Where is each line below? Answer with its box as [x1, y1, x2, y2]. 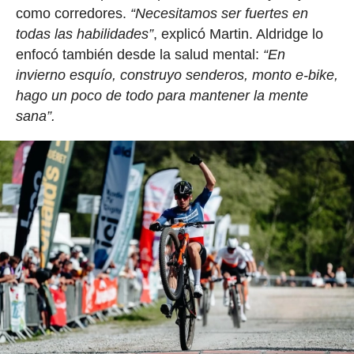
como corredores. [15, 5, 130, 21]
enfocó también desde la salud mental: [15, 46, 263, 62]
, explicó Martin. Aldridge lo [153, 25, 323, 42]
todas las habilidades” [15, 25, 153, 42]
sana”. [15, 107, 55, 124]
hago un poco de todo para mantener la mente [15, 87, 308, 104]
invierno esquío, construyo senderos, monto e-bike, [15, 66, 338, 83]
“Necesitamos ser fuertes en [130, 5, 308, 21]
